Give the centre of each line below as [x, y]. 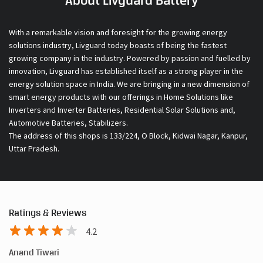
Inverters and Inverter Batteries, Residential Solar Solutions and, [122, 110]
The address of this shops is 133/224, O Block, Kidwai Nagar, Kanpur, [128, 136]
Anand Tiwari [34, 253]
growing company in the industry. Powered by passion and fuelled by [130, 58]
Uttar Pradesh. [34, 149]
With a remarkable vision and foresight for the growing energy [118, 33]
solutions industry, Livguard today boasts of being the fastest [118, 45]
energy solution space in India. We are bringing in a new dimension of [129, 84]
